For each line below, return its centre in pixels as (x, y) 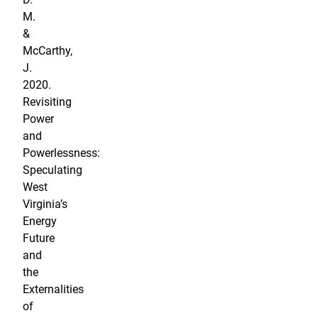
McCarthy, (48, 51)
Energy (40, 221)
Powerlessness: (61, 153)
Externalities (53, 290)
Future (39, 238)
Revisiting (47, 102)
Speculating (53, 170)
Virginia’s (45, 204)
